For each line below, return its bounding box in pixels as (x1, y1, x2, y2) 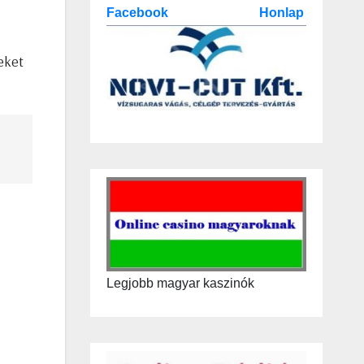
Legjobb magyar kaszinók (106, 276, 254, 291)
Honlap (258, 5, 304, 19)
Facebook (106, 5, 171, 19)
